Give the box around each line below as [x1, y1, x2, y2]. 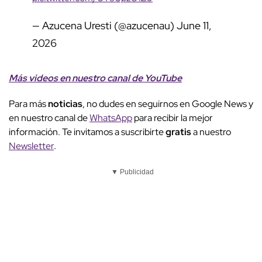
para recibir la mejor [132, 112, 213, 125]
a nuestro [193, 126, 231, 139]
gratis [166, 126, 193, 139]
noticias [48, 98, 82, 111]
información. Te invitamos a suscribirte [9, 126, 166, 139]
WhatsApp [89, 112, 132, 125]
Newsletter [9, 140, 54, 153]
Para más [9, 98, 48, 111]
